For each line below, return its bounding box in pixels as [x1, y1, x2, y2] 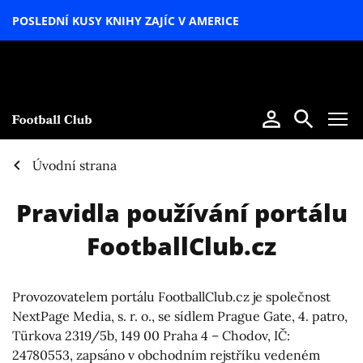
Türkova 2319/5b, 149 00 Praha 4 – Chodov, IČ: [12, 327, 290, 344]
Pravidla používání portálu [15, 195, 348, 229]
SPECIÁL [164, 47, 214, 62]
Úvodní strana [32, 157, 117, 173]
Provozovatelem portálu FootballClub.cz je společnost [12, 288, 331, 305]
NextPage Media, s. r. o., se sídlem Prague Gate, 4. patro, [12, 307, 348, 324]
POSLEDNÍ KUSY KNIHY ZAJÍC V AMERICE [12, 12, 239, 28]
